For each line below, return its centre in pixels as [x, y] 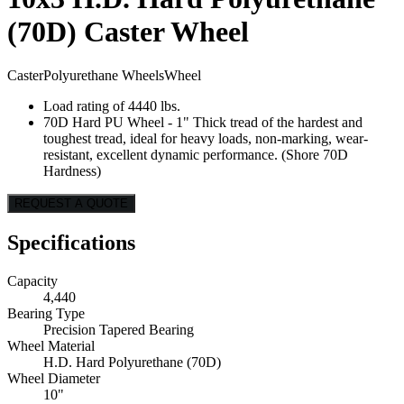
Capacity [32, 281]
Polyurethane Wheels [104, 76]
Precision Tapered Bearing [119, 330]
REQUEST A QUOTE [71, 204]
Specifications [71, 243]
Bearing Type [46, 314]
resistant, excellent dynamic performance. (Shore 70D [196, 155]
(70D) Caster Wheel [128, 31]
